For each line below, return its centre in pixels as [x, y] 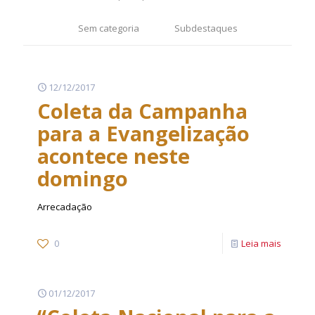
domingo [83, 178]
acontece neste [114, 156]
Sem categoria [108, 28]
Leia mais [261, 243]
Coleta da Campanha [142, 111]
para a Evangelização [143, 133]
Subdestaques [206, 28]
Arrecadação [65, 207]
